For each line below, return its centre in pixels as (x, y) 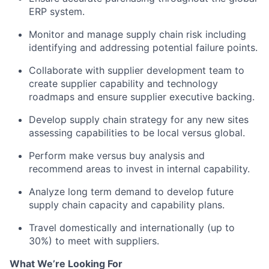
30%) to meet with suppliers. (94, 241)
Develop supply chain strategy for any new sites (139, 119)
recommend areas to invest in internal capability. (139, 169)
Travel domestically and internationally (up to (132, 228)
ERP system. (57, 11)
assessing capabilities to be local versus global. (137, 133)
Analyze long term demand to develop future (131, 192)
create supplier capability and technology (123, 83)
